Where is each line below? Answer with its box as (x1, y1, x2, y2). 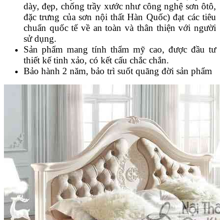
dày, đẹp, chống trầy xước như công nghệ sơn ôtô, (24, 1, 216, 12)
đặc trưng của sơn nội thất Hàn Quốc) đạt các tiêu (24, 12, 216, 23)
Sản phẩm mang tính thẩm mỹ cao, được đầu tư (24, 44, 216, 55)
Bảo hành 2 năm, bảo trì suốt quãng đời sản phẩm (24, 66, 212, 77)
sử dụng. (24, 33, 56, 44)
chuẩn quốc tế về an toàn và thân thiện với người (24, 23, 216, 33)
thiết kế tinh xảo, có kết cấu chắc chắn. (24, 55, 169, 66)
